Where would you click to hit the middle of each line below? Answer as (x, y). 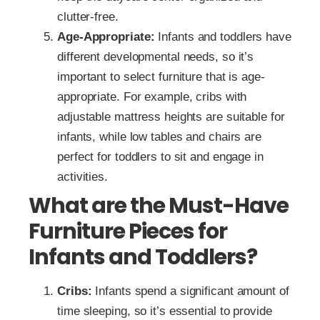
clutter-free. (88, 16)
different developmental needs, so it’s (156, 56)
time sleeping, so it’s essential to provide (165, 311)
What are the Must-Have (159, 205)
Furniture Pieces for (128, 231)
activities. (82, 176)
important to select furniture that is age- (161, 76)
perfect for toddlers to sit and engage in (160, 156)
